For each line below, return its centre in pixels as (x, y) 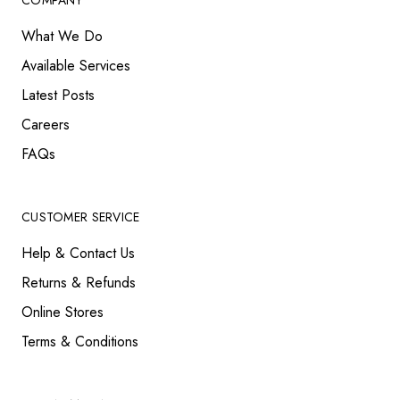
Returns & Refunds (79, 283)
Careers (46, 125)
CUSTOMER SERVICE (81, 217)
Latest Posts (58, 95)
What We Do (62, 36)
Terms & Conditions (80, 342)
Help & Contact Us (78, 253)
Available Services (76, 66)
